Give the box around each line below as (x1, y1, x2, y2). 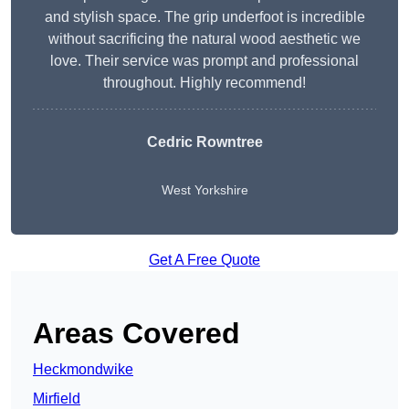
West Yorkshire (161, 183, 248, 198)
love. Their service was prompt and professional (50, 53, 359, 69)
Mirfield (33, 391, 80, 407)
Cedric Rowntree (146, 134, 263, 151)
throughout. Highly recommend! (103, 75, 306, 91)
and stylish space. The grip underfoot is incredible (44, 9, 365, 26)
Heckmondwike (33, 362, 133, 378)
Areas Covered (33, 317, 240, 351)
